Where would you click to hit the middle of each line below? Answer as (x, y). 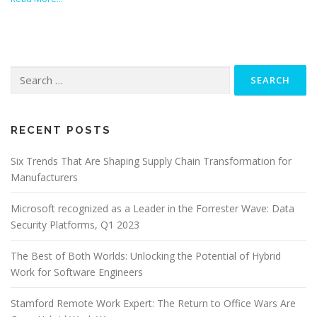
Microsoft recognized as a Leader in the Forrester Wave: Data (152, 209)
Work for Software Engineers (77, 272)
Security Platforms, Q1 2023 (75, 225)
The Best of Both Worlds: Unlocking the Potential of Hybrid (146, 256)
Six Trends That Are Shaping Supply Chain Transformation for (151, 161)
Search (24, 72)
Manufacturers (44, 178)
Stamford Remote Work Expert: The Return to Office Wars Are (153, 304)
